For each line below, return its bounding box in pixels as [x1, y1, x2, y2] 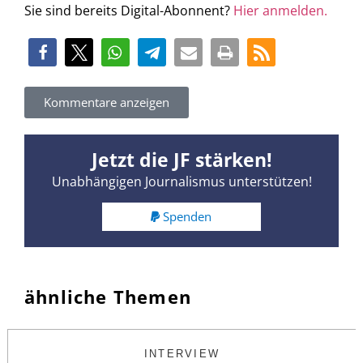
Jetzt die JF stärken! [91, 146, 272, 173]
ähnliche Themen [24, 284, 191, 310]
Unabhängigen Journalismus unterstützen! [51, 172, 312, 190]
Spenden [163, 208, 212, 225]
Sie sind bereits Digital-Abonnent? [24, 2, 233, 20]
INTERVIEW [143, 348, 220, 361]
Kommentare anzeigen [44, 93, 169, 110]
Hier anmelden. [233, 2, 327, 20]
